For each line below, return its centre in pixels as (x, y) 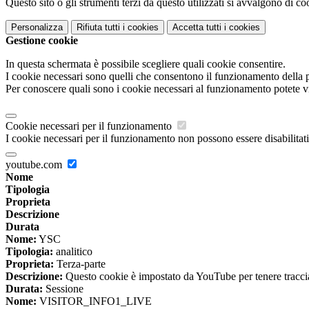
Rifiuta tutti (98, 28)
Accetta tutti (197, 28)
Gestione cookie (42, 41)
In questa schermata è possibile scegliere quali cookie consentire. (146, 64)
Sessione (63, 289)
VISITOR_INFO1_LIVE (94, 301)
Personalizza (37, 28)
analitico (73, 252)
